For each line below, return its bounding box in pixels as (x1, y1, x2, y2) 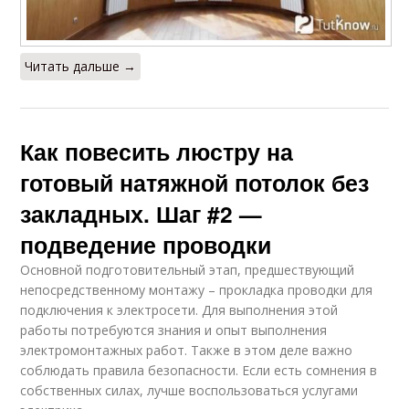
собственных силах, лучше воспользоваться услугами (20, 382, 359, 400)
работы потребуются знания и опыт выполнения (20, 321, 328, 340)
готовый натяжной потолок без (20, 166, 370, 200)
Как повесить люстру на (20, 135, 294, 169)
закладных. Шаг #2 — (20, 197, 263, 231)
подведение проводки (20, 228, 272, 262)
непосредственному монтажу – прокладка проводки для (20, 281, 373, 299)
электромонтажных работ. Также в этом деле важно (20, 341, 353, 360)
